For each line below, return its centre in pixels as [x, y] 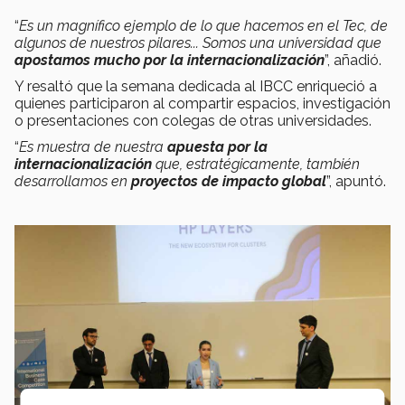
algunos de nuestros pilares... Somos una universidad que [198, 43]
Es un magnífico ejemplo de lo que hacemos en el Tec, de [203, 26]
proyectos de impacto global [229, 182]
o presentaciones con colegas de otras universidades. [193, 121]
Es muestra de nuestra [93, 147]
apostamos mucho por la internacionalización [170, 61]
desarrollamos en [73, 182]
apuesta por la [217, 147]
